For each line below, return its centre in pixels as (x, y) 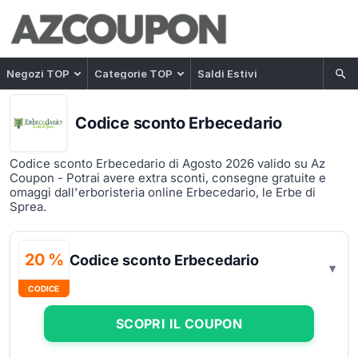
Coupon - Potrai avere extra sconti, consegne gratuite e (168, 178)
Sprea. (28, 207)
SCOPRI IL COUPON (179, 323)
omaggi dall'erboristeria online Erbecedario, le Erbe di (163, 192)
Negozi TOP (38, 73)
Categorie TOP (133, 73)
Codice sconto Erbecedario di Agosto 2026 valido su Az (167, 163)
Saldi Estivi (227, 73)
